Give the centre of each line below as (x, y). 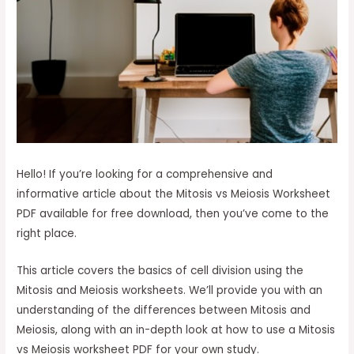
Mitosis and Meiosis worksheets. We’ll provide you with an (170, 290)
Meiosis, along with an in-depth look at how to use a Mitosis (176, 330)
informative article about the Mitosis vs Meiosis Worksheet (174, 194)
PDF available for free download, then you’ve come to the (173, 213)
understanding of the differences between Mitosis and (164, 310)
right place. (47, 233)
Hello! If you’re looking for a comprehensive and (145, 174)
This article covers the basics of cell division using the (160, 270)
